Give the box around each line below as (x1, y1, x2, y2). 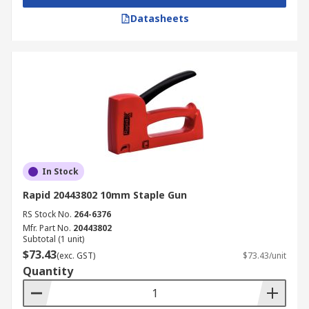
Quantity (23, 263, 73, 279)
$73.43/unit (243, 250, 286, 261)
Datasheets (130, 12, 189, 25)
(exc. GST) (57, 250, 95, 261)
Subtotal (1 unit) (23, 233, 84, 245)
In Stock (42, 166, 79, 177)
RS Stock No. (23, 208, 72, 220)
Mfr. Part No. (23, 222, 71, 234)
